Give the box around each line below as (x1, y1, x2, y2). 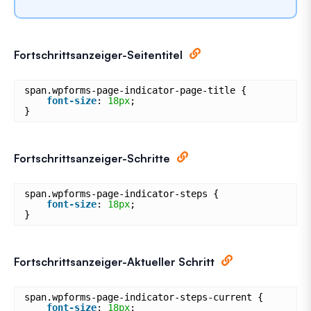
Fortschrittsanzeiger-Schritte (14, 151, 170, 165)
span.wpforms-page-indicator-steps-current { (24, 291, 263, 303)
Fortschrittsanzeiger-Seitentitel (14, 47, 183, 62)
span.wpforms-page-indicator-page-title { (24, 84, 246, 96)
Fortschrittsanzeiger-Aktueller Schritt (14, 254, 215, 269)
